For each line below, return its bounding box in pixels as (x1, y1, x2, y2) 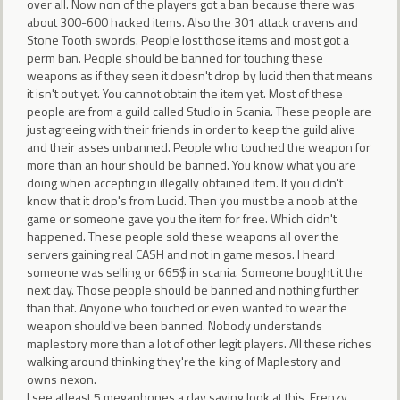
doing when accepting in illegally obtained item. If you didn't (27, 172, 343, 192)
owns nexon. (27, 369, 96, 388)
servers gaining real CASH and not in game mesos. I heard (27, 244, 335, 263)
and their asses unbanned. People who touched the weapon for (27, 137, 371, 156)
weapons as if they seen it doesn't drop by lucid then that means (27, 65, 373, 85)
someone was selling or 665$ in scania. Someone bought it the (27, 262, 363, 281)
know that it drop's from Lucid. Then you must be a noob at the (27, 190, 358, 210)
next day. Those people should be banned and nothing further (27, 279, 359, 299)
